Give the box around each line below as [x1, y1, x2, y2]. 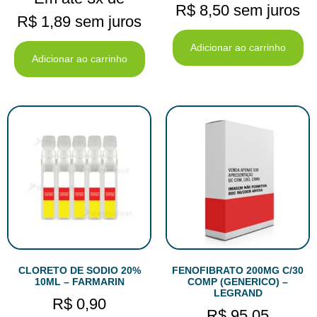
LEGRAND [213, 287, 263, 299]
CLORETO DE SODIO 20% [18, 264, 141, 276]
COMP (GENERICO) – [188, 275, 288, 287]
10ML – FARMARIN [34, 275, 125, 287]
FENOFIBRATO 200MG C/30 [172, 264, 304, 276]
